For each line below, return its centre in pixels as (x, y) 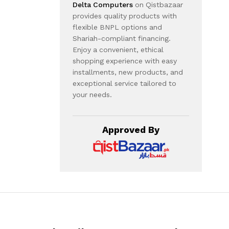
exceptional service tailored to (124, 83)
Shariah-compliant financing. (122, 38)
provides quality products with (125, 16)
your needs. (92, 94)
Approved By (131, 129)
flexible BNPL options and (117, 27)
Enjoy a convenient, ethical (118, 49)
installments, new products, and (128, 72)
